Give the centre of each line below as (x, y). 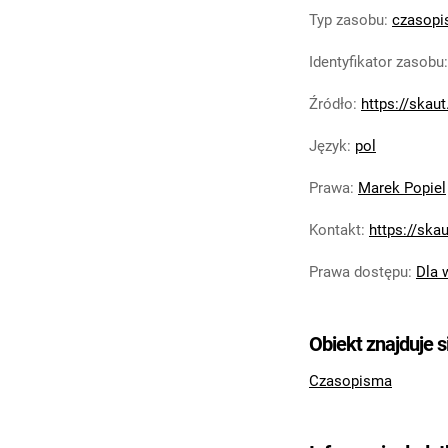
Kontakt (335, 230)
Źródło (331, 104)
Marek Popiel (402, 188)
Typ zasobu (346, 20)
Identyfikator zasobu (376, 62)
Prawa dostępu (358, 272)
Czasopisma (350, 381)
